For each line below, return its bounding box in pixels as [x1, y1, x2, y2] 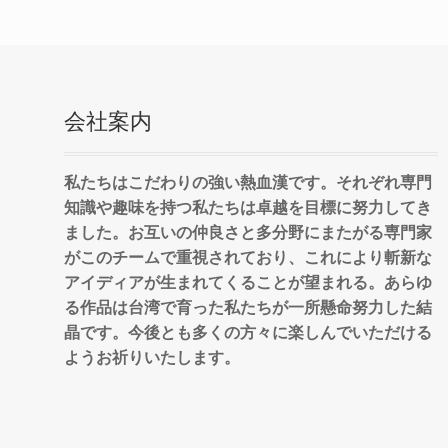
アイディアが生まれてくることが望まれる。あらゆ [64, 271, 433, 292]
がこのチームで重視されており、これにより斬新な [64, 246, 433, 267]
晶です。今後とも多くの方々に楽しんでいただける [64, 321, 433, 342]
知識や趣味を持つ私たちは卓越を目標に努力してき [64, 196, 433, 217]
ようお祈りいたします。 [64, 346, 241, 367]
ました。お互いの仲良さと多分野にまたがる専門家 [64, 221, 433, 242]
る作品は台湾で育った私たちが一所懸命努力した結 [64, 296, 433, 317]
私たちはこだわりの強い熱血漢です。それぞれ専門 [64, 171, 433, 192]
